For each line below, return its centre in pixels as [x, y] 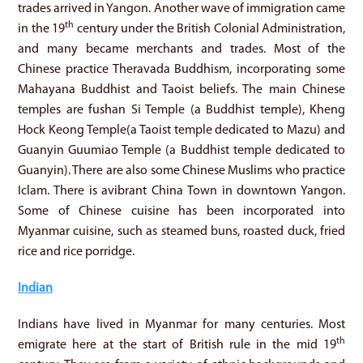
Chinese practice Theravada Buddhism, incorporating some [181, 69]
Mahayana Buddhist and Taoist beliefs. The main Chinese [181, 90]
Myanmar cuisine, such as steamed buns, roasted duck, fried [181, 231]
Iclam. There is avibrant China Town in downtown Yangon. [181, 191]
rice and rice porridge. [76, 252]
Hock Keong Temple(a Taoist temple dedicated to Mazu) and [181, 130]
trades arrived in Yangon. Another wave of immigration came [181, 9]
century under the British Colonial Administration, [209, 29]
